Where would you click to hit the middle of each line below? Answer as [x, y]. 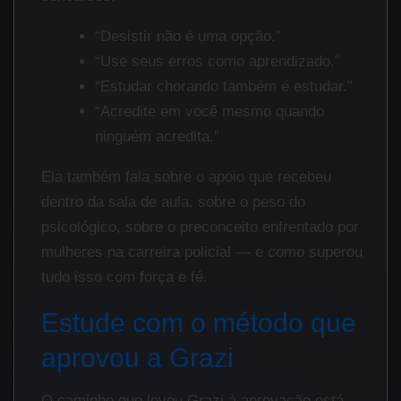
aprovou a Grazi [137, 357]
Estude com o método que [199, 322]
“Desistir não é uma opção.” [188, 36]
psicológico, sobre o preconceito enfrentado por [200, 226]
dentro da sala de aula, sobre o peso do [173, 201]
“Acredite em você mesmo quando [209, 111]
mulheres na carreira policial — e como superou [202, 252]
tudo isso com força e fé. [124, 277]
